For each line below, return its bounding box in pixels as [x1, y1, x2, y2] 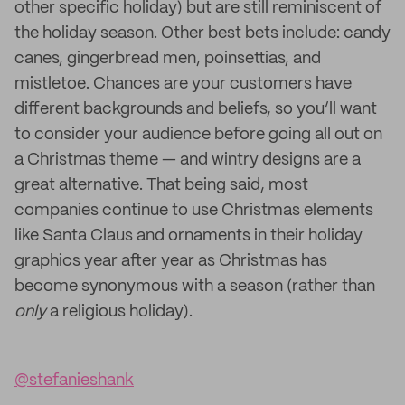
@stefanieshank [14, 372, 134, 389]
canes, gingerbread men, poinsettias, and [14, 51, 321, 67]
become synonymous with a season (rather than [14, 278, 375, 295]
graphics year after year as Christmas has [14, 253, 327, 269]
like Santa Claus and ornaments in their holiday [14, 228, 363, 244]
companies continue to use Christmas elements [14, 202, 373, 219]
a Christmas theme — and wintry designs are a [14, 152, 361, 168]
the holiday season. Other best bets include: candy [14, 25, 391, 42]
